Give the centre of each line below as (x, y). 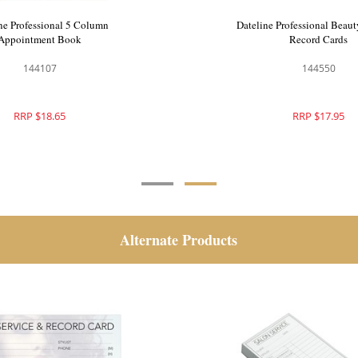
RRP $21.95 (37, 116)
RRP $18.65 (316, 116)
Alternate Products (179, 240)
